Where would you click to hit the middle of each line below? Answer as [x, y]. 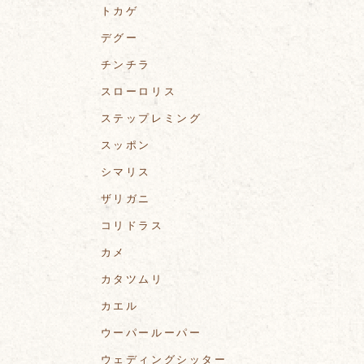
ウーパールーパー [151, 333]
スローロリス [139, 92]
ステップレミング [151, 119]
